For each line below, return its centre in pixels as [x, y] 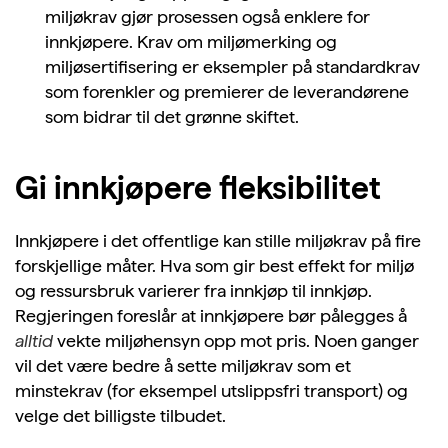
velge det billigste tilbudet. [120, 416]
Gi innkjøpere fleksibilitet [198, 188]
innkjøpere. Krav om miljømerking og [191, 42]
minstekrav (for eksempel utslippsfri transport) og [211, 391]
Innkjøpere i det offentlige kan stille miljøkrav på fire [218, 241]
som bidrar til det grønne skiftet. [172, 117]
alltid [34, 341]
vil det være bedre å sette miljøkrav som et [183, 366]
